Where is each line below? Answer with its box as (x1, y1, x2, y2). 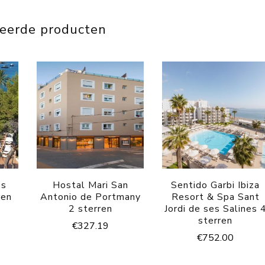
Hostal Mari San (52, 178, 128, 192)
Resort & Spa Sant (171, 190, 260, 203)
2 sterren (68, 202, 112, 215)
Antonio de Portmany (40, 190, 141, 203)
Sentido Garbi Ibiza (171, 178, 260, 192)
